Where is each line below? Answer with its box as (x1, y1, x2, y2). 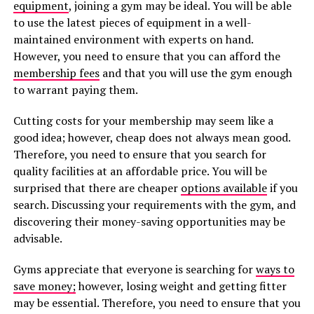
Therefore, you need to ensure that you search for (13, 146, 266, 162)
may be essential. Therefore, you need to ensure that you (13, 295, 301, 310)
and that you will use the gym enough (99, 65, 292, 81)
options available (180, 180, 267, 196)
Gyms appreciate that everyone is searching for (13, 261, 256, 277)
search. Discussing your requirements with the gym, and (13, 197, 296, 212)
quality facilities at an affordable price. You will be (13, 163, 267, 179)
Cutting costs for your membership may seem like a (13, 113, 273, 128)
